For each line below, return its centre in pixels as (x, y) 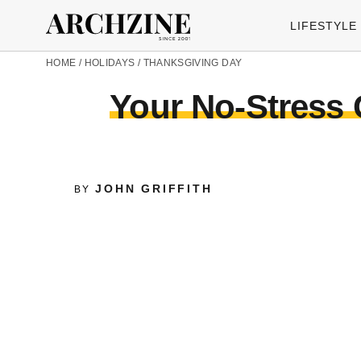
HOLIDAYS (110, 63)
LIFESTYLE (324, 25)
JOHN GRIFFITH (154, 189)
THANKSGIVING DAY (193, 63)
